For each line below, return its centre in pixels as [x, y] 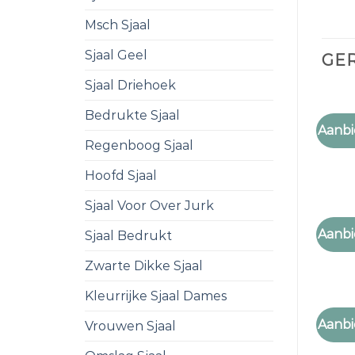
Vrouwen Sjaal [130, 326]
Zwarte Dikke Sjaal [144, 266]
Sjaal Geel [116, 55]
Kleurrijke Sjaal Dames [156, 296]
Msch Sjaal [118, 25]
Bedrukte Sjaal [132, 115]
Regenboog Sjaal [139, 145]
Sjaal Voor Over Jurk [149, 206]
